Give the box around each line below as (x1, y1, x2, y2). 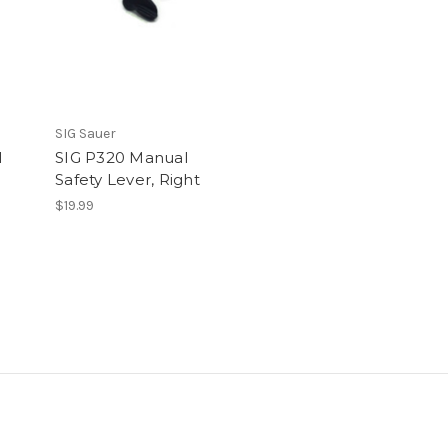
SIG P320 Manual (55, 148, 188, 168)
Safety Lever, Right (55, 170, 200, 190)
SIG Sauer (55, 125, 116, 143)
